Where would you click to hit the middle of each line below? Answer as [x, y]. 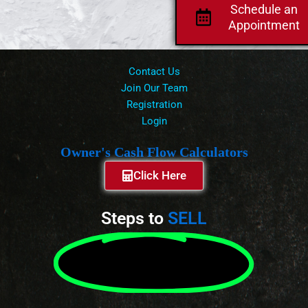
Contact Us [154, 72]
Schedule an [264, 10]
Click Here [160, 176]
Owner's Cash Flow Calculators [154, 152]
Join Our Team [154, 88]
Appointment [264, 25]
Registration [154, 105]
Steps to [132, 219]
